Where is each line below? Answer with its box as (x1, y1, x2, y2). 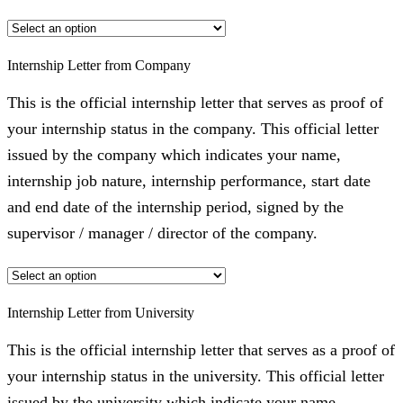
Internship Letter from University (7, 304, 194, 320)
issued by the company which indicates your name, (7, 145, 341, 164)
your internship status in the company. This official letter (7, 119, 379, 138)
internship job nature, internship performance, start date (7, 171, 371, 190)
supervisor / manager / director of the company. (7, 223, 318, 242)
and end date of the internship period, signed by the (7, 197, 344, 216)
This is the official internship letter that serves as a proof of (7, 340, 395, 359)
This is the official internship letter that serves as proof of (7, 93, 383, 112)
